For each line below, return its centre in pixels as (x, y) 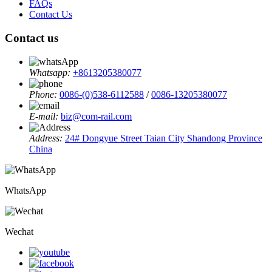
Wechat (19, 231)
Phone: (44, 94)
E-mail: (45, 116)
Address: (47, 138)
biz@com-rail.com (96, 116)
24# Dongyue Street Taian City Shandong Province (164, 138)
